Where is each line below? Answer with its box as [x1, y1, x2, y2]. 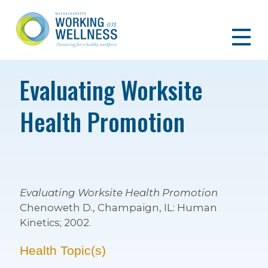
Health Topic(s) [19, 243, 106, 258]
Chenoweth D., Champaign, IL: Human [19, 202, 217, 214]
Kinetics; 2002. [19, 217, 91, 229]
